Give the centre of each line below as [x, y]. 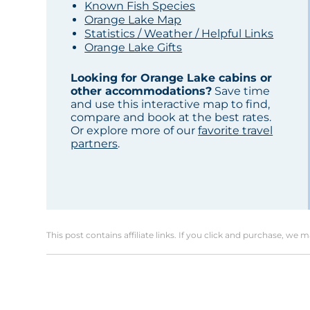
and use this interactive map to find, [171, 104]
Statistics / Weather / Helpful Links [179, 34]
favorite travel [236, 131]
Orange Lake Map [133, 20]
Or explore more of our [135, 131]
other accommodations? [142, 91]
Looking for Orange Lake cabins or [172, 78]
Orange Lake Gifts [134, 48]
